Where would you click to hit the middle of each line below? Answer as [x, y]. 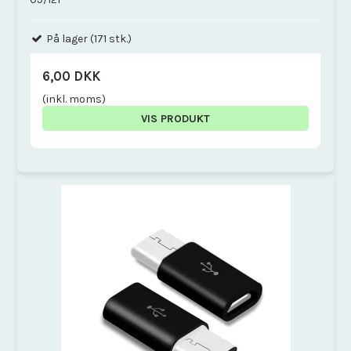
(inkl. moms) [74, 99]
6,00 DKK [72, 76]
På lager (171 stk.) [88, 38]
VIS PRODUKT [175, 118]
